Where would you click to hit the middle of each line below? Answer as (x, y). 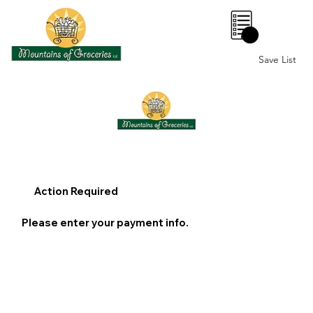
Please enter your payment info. (107, 223)
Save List (277, 59)
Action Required (77, 191)
